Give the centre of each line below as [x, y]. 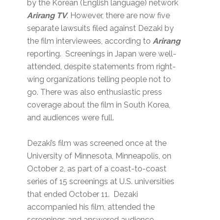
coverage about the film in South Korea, [99, 105]
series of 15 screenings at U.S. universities [101, 182]
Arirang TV [47, 16]
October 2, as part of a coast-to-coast [97, 169]
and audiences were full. [71, 118]
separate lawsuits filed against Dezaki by [101, 28]
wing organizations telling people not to [99, 80]
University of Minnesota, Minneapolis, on [99, 156]
